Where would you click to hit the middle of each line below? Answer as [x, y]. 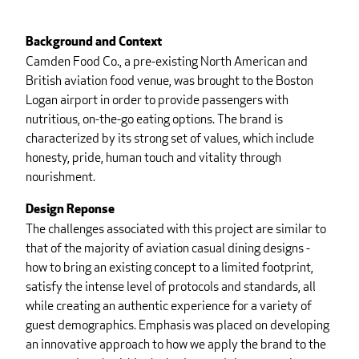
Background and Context [94, 43]
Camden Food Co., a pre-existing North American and [167, 62]
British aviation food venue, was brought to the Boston [169, 81]
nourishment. [61, 177]
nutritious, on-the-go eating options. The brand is [154, 119]
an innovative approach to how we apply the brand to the [176, 345]
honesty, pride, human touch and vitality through [153, 158]
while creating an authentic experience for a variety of [169, 306]
